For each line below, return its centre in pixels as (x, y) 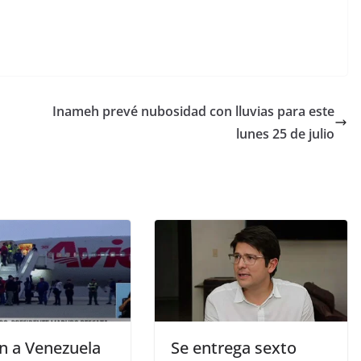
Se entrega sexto (234, 347)
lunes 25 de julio (285, 134)
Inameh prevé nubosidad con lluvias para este (193, 111)
